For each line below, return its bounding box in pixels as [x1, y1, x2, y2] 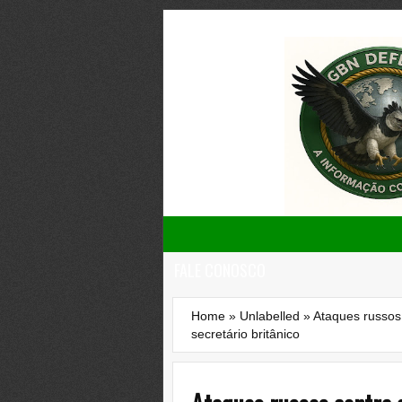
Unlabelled [240, 309, 300, 323]
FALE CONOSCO [174, 258, 266, 282]
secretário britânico [191, 327, 300, 341]
